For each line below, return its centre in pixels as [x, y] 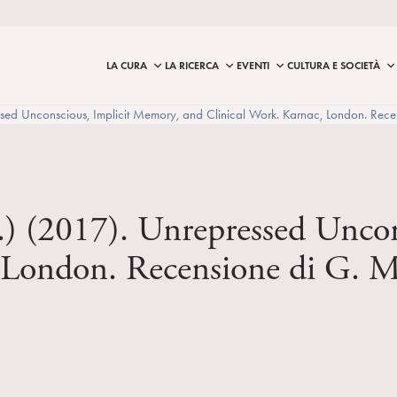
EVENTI [253, 65]
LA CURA [127, 65]
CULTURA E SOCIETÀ [334, 65]
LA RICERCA [192, 65]
